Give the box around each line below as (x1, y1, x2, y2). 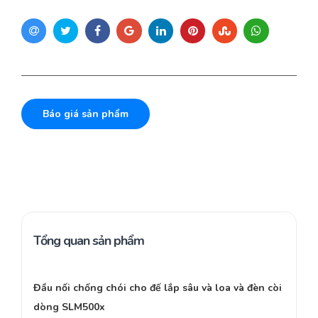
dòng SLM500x (33, 300, 105, 314)
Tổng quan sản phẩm (33, 232, 144, 250)
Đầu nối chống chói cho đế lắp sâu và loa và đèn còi (33, 281, 282, 295)
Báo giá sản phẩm (43, 107, 128, 121)
